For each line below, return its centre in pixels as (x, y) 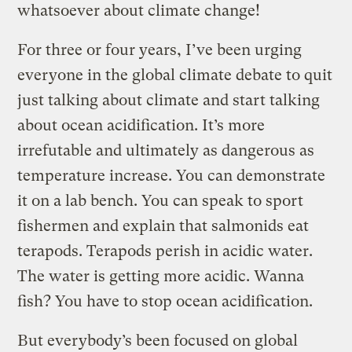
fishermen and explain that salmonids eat (163, 225)
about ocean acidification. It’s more (141, 125)
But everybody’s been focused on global (158, 340)
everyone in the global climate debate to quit (175, 75)
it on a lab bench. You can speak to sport (161, 200)
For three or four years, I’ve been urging (160, 49)
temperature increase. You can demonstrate (172, 175)
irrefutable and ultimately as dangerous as (166, 150)
